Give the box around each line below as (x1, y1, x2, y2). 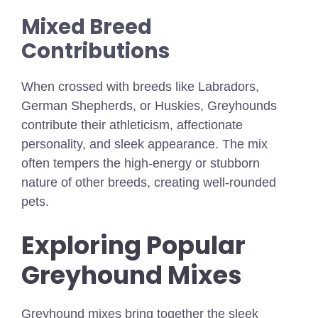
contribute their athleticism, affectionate (21, 118, 243, 133)
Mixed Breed (21, 13, 152, 42)
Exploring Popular (21, 228, 246, 263)
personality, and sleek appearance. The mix (21, 137, 268, 152)
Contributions (21, 37, 170, 66)
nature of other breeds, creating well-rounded (21, 175, 276, 190)
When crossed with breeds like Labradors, (21, 79, 259, 94)
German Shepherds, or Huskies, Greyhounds (21, 99, 277, 114)
